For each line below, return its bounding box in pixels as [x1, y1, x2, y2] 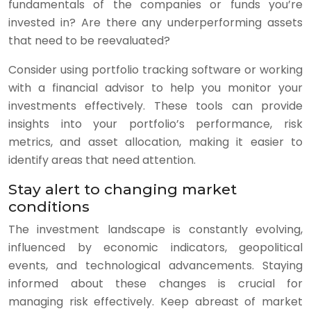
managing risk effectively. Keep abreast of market [8, 294, 303, 310]
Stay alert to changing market [8, 180, 237, 198]
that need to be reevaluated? [8, 33, 170, 49]
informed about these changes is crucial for [8, 276, 303, 292]
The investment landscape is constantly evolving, [8, 221, 303, 237]
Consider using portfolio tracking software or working [8, 62, 303, 78]
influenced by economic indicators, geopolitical [8, 239, 303, 255]
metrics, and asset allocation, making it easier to [8, 134, 303, 150]
